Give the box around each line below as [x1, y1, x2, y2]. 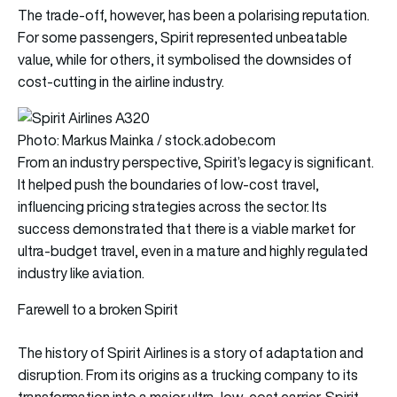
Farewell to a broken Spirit [18, 300, 178, 320]
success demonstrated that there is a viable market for [18, 219, 355, 239]
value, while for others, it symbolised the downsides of [18, 50, 352, 70]
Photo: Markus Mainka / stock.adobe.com [18, 130, 276, 151]
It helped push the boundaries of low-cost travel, [18, 175, 319, 195]
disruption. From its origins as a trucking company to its [18, 365, 358, 385]
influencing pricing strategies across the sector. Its [18, 197, 327, 217]
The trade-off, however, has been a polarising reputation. [18, 5, 370, 26]
